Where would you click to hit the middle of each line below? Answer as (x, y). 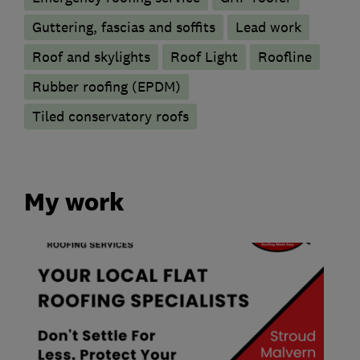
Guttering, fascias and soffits (124, 27)
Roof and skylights (91, 57)
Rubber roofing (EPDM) (106, 86)
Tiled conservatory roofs (110, 116)
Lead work (268, 27)
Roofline (285, 57)
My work (74, 202)
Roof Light (204, 57)
